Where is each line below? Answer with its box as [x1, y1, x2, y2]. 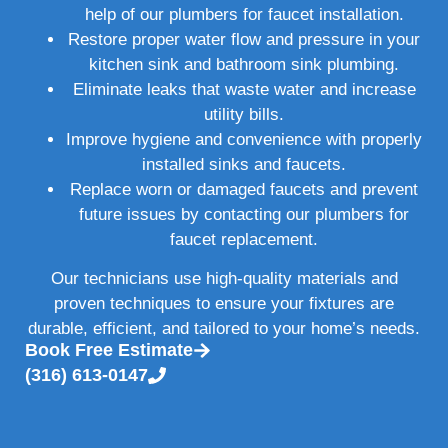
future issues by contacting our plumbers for [79, 204, 409, 224]
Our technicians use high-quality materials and [50, 269, 398, 289]
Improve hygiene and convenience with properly [66, 129, 422, 149]
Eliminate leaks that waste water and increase [72, 79, 416, 99]
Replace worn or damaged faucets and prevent [70, 179, 418, 199]
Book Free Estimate [25, 339, 193, 360]
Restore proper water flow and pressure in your [68, 29, 420, 49]
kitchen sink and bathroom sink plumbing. [89, 54, 399, 74]
